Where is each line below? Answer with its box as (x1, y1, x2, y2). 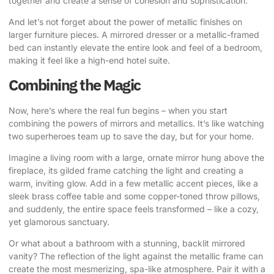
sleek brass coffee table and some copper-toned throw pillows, (9, 190, 260, 201)
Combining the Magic (9, 74, 141, 95)
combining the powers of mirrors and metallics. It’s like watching (9, 117, 264, 128)
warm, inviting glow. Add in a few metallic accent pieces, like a (9, 177, 258, 188)
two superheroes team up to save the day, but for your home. (9, 130, 254, 141)
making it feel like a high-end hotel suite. (9, 55, 170, 66)
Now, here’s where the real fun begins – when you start (9, 105, 228, 116)
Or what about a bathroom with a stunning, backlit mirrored (9, 238, 245, 249)
